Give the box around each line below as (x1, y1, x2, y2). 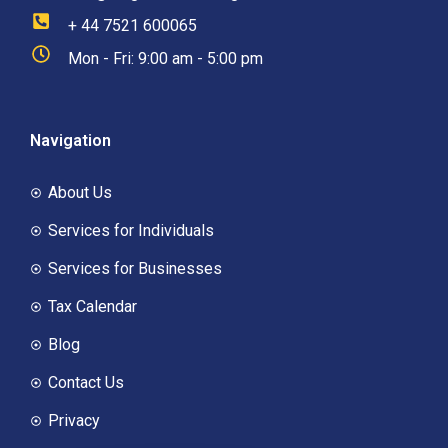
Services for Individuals (47, 220, 214, 240)
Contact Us (47, 372, 124, 392)
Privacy (47, 410, 100, 430)
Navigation (30, 130, 111, 150)
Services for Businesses (47, 258, 222, 278)
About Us (47, 182, 112, 202)
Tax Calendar (47, 296, 137, 316)
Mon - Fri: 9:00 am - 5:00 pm (67, 48, 263, 68)
